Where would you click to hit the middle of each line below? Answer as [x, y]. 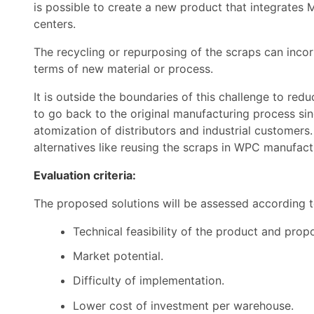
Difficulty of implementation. [149, 281]
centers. [55, 24]
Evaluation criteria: [85, 175]
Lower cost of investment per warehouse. [183, 305]
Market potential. [118, 256]
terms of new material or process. [123, 69]
